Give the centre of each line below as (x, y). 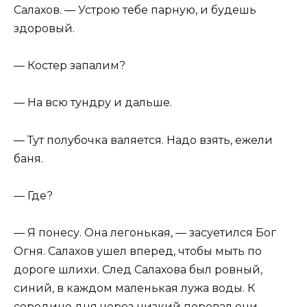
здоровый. (44, 29)
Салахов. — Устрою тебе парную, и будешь (135, 10)
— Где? (33, 195)
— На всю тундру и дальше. (93, 103)
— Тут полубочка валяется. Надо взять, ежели (143, 140)
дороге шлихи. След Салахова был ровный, (138, 270)
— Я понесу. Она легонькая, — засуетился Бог (145, 233)
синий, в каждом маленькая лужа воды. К (134, 288)
